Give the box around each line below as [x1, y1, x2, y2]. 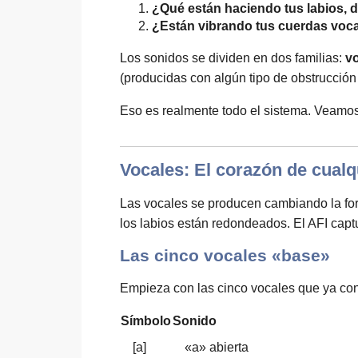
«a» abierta [185, 340, 249, 354]
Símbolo [121, 314, 171, 328]
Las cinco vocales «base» [120, 246, 330, 265]
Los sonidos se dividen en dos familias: [120, 51, 345, 65]
